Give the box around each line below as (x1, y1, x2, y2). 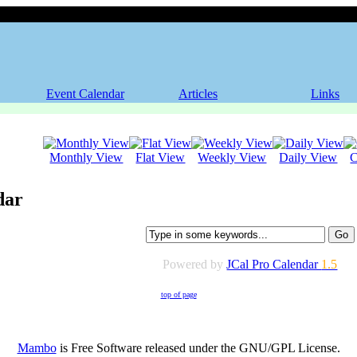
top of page (160, 290, 197, 299)
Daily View (279, 151, 338, 164)
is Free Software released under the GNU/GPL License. (56, 340, 340, 355)
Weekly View (198, 151, 267, 164)
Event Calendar (46, 87, 124, 100)
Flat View (135, 151, 186, 164)
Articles (178, 87, 218, 100)
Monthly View (49, 151, 124, 164)
